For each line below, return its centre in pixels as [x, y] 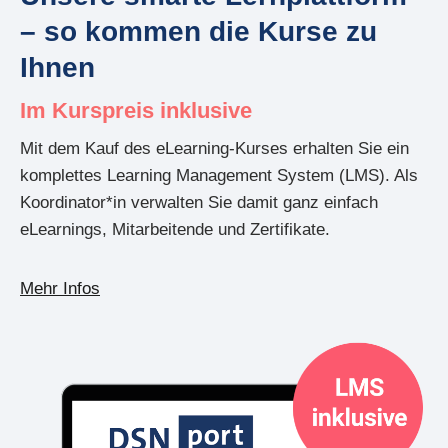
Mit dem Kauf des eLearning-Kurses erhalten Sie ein [214, 148]
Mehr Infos [60, 288]
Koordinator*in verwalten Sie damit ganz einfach [199, 202]
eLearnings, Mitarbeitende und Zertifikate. [177, 229]
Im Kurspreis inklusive [136, 110]
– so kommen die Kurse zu [198, 31]
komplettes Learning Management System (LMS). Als [219, 175]
